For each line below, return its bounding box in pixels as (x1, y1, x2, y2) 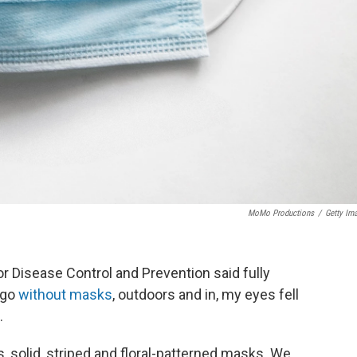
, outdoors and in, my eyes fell (112, 286, 299, 303)
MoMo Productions (248, 208, 314, 218)
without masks (18, 286, 112, 303)
